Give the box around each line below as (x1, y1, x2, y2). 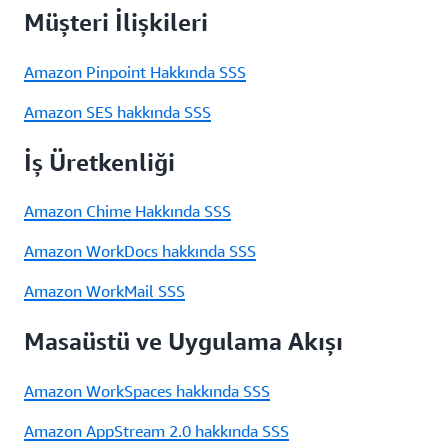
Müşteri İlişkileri (24, 7, 208, 36)
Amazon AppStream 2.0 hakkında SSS (24, 421, 289, 442)
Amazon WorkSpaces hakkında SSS (24, 381, 270, 402)
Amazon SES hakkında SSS (24, 101, 211, 122)
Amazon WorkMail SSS (24, 281, 185, 302)
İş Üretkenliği (24, 147, 175, 176)
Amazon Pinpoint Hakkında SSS (24, 61, 246, 82)
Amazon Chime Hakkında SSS (24, 201, 231, 222)
